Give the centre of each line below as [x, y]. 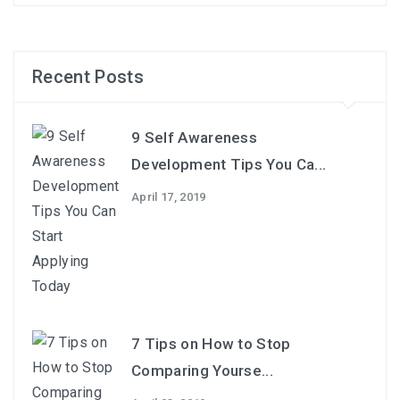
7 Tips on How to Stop [211, 344]
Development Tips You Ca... [229, 164]
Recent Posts [88, 77]
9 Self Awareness [195, 137]
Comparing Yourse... [203, 371]
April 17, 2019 [169, 197]
